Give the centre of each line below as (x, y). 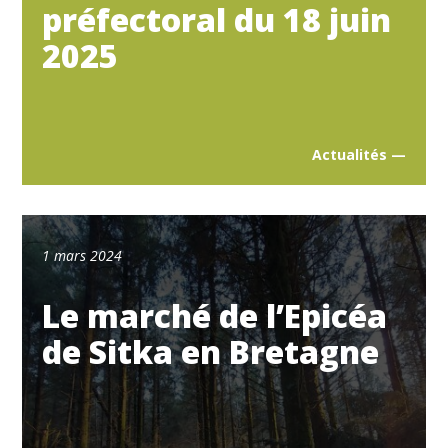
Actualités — (358, 154)
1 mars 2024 (82, 256)
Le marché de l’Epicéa (215, 316)
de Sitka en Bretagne (211, 352)
